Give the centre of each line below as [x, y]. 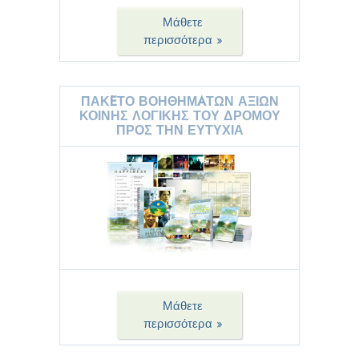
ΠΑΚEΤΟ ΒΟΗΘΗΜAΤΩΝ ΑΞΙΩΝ [179, 102]
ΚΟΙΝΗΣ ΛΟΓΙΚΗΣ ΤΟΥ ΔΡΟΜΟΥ [179, 116]
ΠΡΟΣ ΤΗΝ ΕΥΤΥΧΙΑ [179, 131]
